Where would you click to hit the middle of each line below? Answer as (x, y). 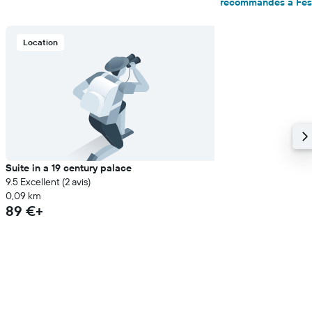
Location (40, 42)
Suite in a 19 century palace (69, 168)
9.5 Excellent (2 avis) (48, 182)
